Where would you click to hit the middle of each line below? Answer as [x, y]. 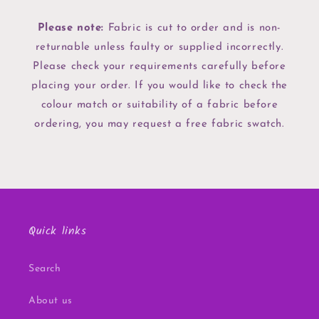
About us [51, 301]
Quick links [58, 231]
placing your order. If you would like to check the [159, 86]
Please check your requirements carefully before [159, 67]
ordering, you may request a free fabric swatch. [159, 125]
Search [45, 269]
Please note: [71, 28]
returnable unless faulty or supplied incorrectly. [159, 48]
